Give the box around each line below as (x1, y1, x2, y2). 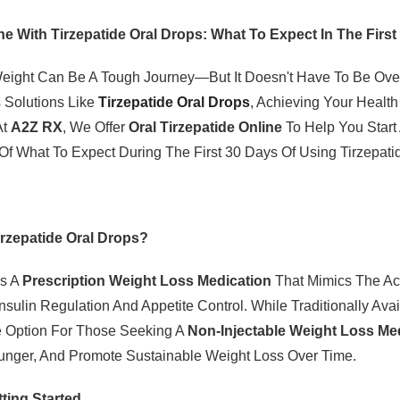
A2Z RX (11, 119, 63, 135)
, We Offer (62, 119, 129, 135)
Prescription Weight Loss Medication (22, 272, 272, 288)
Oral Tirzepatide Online (129, 119, 283, 135)
